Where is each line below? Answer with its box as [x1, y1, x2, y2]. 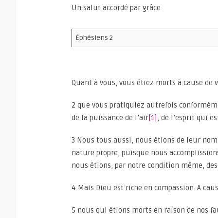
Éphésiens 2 [75, 34, 113, 42]
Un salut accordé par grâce [72, 3, 161, 12]
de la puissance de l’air [72, 113, 148, 122]
